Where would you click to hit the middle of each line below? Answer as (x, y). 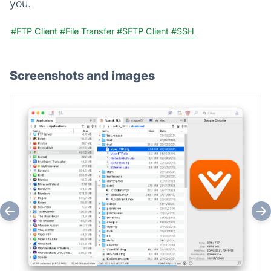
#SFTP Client (143, 31)
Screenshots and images (82, 75)
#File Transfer (87, 31)
